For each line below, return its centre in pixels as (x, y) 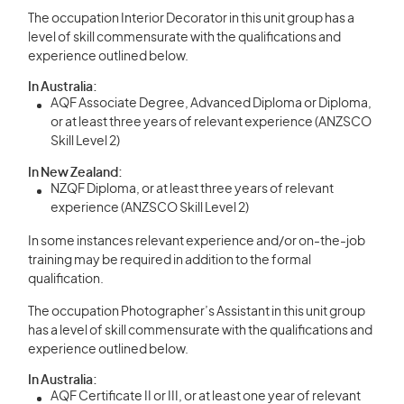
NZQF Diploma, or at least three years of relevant (192, 189)
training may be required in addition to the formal (170, 261)
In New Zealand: (75, 173)
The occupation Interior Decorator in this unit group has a (191, 19)
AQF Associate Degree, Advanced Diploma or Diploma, (211, 104)
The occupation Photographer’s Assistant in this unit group (197, 312)
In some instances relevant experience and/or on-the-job (197, 242)
